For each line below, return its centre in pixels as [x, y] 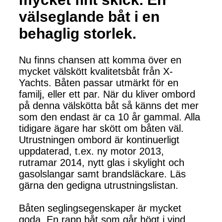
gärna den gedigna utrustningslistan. [99, 185]
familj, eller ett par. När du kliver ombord [107, 94]
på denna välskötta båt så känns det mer [109, 105]
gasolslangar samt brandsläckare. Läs [102, 174]
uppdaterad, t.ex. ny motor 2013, [91, 151]
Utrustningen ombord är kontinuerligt [99, 139]
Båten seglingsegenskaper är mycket [100, 208]
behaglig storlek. [78, 33]
